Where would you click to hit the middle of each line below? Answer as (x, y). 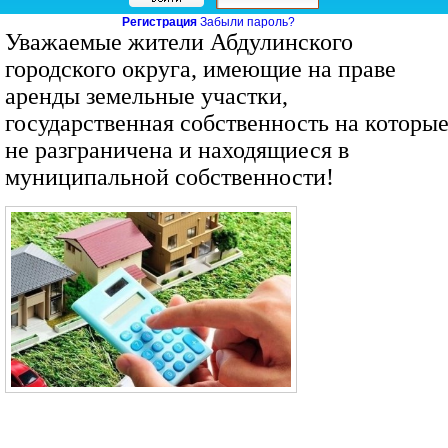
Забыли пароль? (247, 22)
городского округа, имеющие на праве (200, 69)
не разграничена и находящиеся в (177, 150)
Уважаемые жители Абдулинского (179, 42)
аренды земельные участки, (146, 96)
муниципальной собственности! (169, 177)
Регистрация (159, 22)
